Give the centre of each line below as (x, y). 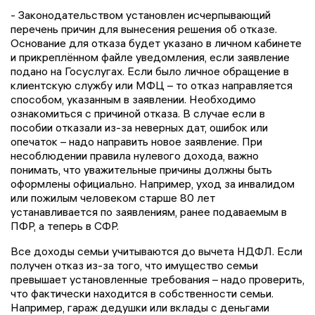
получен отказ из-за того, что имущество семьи (134, 265)
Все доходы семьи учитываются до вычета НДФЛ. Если (156, 251)
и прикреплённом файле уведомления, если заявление (150, 57)
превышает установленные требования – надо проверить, (157, 279)
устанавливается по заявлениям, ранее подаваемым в (149, 212)
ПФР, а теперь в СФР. (65, 226)
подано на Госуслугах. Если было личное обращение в (150, 71)
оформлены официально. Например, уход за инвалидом (153, 184)
